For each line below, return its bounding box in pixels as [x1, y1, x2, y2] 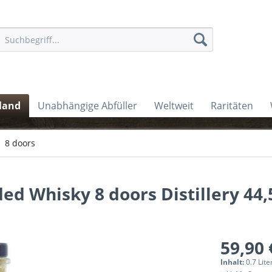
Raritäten [211, 99, 253, 112]
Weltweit [154, 99, 194, 112]
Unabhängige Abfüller [38, 99, 137, 112]
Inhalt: [220, 257, 246, 267]
